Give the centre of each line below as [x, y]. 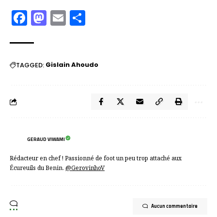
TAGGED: [30, 65]
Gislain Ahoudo [72, 65]
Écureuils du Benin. [38, 168]
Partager [117, 18]
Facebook [62, 18]
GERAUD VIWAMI [46, 139]
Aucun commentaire [174, 207]
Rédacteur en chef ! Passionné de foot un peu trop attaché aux [96, 158]
